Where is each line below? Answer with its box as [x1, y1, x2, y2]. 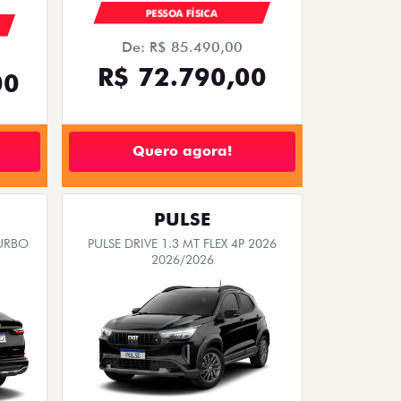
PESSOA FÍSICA [146, 6, 218, 20]
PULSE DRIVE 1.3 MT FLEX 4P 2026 [88, 235, 277, 251]
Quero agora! [132, 142, 232, 160]
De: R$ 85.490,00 [122, 38, 243, 55]
